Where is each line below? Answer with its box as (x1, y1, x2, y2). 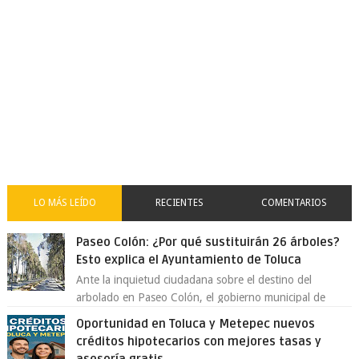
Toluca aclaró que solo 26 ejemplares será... (76, 309, 289, 321)
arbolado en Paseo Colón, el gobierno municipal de (76, 291, 326, 304)
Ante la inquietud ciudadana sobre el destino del (76, 273, 313, 286)
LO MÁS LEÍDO (33, 197, 96, 208)
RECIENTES (155, 197, 204, 208)
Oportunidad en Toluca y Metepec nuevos (76, 317, 316, 331)
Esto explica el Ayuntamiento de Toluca (76, 252, 302, 267)
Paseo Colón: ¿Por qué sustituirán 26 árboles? (76, 235, 341, 249)
